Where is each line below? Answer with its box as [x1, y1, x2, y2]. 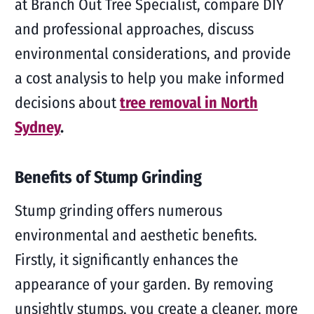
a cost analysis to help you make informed [14, 69, 285, 88]
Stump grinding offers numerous [14, 201, 222, 220]
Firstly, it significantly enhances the [14, 250, 238, 269]
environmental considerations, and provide [14, 44, 291, 63]
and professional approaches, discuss [14, 20, 254, 39]
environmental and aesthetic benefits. [14, 226, 257, 245]
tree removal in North [119, 93, 258, 112]
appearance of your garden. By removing [14, 275, 273, 294]
